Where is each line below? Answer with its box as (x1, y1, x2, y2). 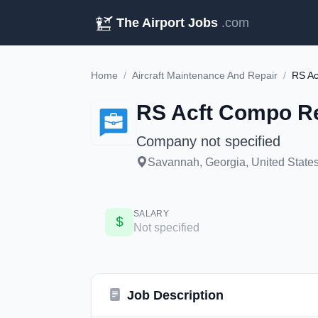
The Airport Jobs (116, 16, 218, 30)
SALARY (133, 209, 169, 219)
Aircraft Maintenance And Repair (132, 70, 278, 81)
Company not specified (136, 133, 280, 149)
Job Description (127, 288, 224, 302)
